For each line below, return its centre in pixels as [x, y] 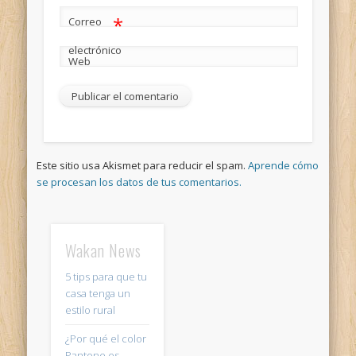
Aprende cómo [284, 165]
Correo [85, 21]
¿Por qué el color [105, 339]
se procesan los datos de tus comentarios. [139, 182]
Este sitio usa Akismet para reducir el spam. [143, 165]
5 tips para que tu [106, 277]
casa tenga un [97, 294]
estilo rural [90, 310]
